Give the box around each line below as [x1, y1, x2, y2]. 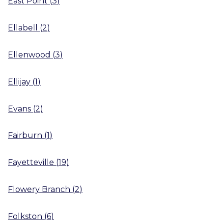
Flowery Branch [8, 184, 70, 194]
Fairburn [8, 131, 42, 140]
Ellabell [8, 23, 38, 33]
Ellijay [8, 77, 30, 86]
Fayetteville [8, 158, 54, 167]
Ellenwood [8, 50, 51, 59]
